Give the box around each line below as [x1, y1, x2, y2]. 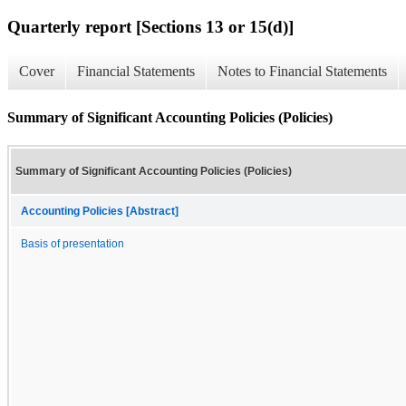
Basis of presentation [21, 237, 124, 249]
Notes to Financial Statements [217, 63, 387, 80]
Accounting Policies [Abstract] [21, 205, 179, 217]
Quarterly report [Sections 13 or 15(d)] [7, 16, 294, 36]
